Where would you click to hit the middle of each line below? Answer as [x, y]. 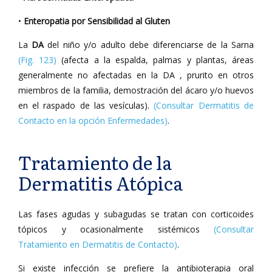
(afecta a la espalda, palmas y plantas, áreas [155, 60]
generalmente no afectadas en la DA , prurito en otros [136, 75]
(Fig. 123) [37, 60]
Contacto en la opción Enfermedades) [93, 121]
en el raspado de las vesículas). [86, 105]
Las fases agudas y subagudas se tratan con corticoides [136, 214]
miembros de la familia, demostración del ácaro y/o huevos [136, 90]
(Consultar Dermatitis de [204, 105]
